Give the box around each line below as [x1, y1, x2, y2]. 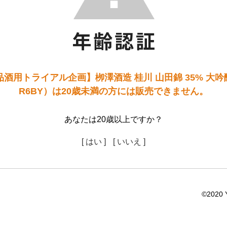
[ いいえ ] [113, 137, 145, 146]
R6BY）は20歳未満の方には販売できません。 [19, 86, 208, 96]
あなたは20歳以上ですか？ [64, 115, 163, 124]
